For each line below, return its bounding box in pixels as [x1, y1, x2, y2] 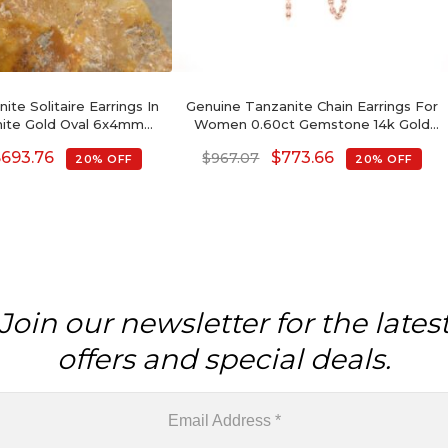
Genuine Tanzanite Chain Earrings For [186, 97, 438, 114]
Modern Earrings [257, 133, 367, 150]
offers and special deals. [57, 341, 391, 376]
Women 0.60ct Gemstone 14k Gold [194, 115, 430, 132]
